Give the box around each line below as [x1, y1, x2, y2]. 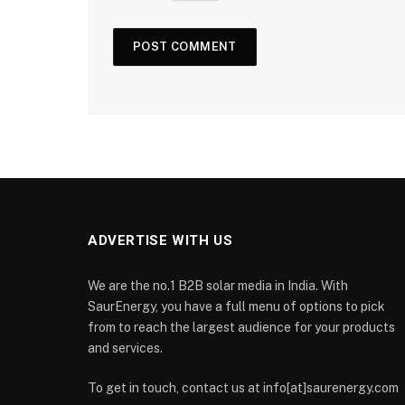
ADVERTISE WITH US [88, 231, 233, 249]
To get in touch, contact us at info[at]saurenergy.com [88, 380, 399, 395]
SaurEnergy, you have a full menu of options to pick [88, 298, 385, 314]
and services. [88, 340, 163, 355]
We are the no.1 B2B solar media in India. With [88, 278, 348, 293]
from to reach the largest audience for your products [88, 319, 395, 334]
